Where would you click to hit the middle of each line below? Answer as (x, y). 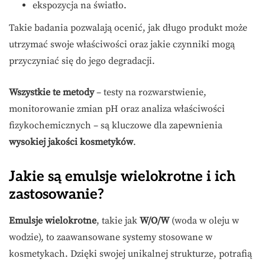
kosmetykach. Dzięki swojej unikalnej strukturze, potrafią (130, 254)
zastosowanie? (56, 195)
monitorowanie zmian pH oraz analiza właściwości (117, 109)
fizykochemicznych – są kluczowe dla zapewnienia (116, 126)
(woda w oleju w (204, 221)
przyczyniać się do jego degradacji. (82, 61)
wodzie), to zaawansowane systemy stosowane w (111, 237)
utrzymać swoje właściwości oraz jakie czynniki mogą (122, 45)
